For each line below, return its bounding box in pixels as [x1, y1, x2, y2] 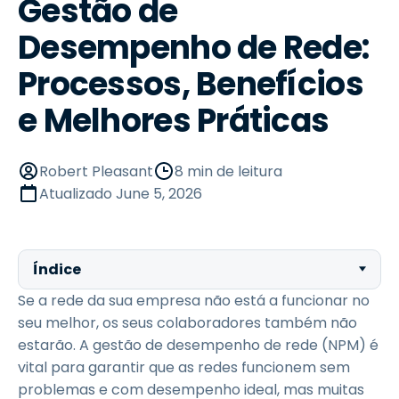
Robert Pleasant [39, 161, 153, 182]
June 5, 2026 [116, 183, 202, 204]
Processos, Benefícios [18, 61, 363, 107]
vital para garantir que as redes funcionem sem [18, 357, 350, 378]
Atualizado [39, 183, 116, 204]
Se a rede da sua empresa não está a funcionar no [18, 290, 370, 311]
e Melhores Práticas [18, 98, 330, 143]
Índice [33, 259, 81, 280]
